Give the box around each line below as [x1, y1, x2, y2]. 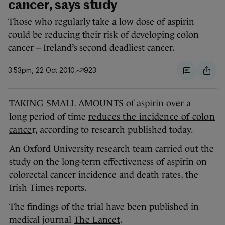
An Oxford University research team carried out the [9, 144, 214, 154]
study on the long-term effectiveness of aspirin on [9, 157, 207, 167]
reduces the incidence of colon [88, 111, 215, 122]
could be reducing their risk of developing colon [8, 30, 199, 40]
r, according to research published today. [32, 125, 193, 135]
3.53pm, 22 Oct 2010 [8, 66, 75, 75]
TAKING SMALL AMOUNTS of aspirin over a [9, 98, 191, 109]
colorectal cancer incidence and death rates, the [9, 170, 198, 180]
